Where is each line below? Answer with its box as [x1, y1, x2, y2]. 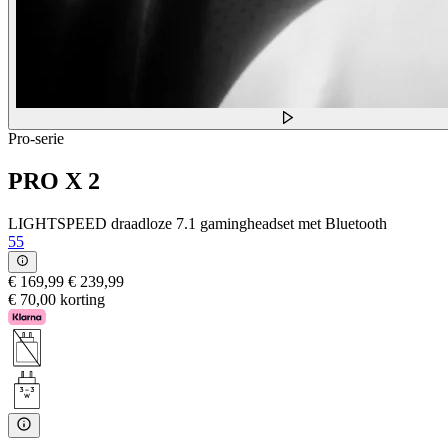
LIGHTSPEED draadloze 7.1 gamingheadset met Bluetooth [8, 214, 387, 232]
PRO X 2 [8, 168, 100, 195]
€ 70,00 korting [8, 291, 105, 309]
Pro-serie [8, 130, 64, 148]
